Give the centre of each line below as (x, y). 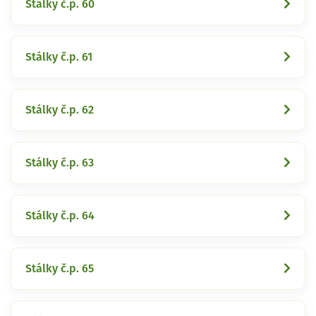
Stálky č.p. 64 (60, 215)
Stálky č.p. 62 (60, 110)
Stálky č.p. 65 (60, 268)
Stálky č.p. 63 (60, 163)
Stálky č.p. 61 (59, 57)
